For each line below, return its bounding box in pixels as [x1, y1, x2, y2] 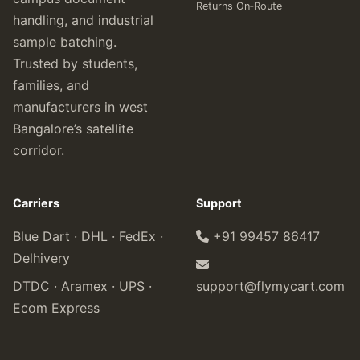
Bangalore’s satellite [13, 121, 133, 137]
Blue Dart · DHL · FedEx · [13, 228, 163, 244]
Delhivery [13, 250, 70, 266]
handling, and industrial [13, 12, 153, 28]
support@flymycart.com [196, 278, 345, 294]
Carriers [13, 196, 59, 210]
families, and [13, 77, 89, 93]
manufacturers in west [13, 99, 148, 115]
